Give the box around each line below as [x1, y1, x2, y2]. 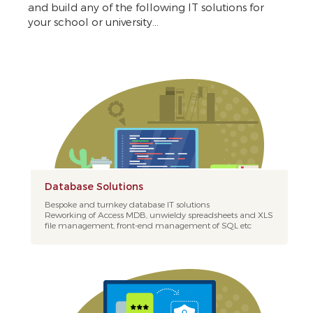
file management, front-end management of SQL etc [44, 220, 252, 230]
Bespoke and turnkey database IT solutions [44, 199, 210, 209]
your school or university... [28, 15, 159, 28]
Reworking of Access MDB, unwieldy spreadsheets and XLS [44, 210, 273, 219]
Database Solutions [44, 180, 143, 192]
